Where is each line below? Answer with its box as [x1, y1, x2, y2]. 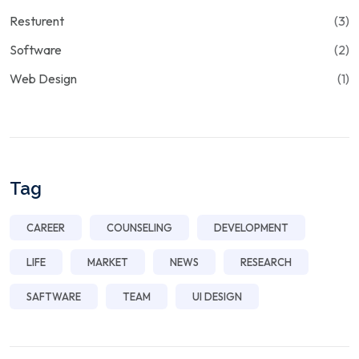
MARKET [87, 256, 128, 268]
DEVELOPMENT [214, 221, 288, 234]
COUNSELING [107, 221, 172, 234]
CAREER [26, 221, 65, 234]
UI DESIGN [192, 290, 242, 303]
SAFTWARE [26, 290, 81, 303]
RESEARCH [240, 256, 292, 268]
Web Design [10, 71, 77, 87]
